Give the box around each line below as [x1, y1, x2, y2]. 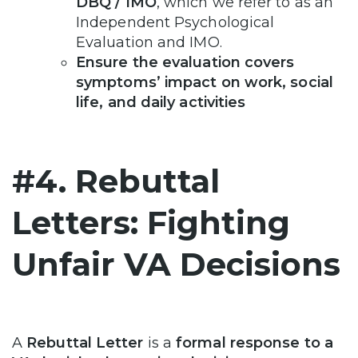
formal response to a [176, 333, 333, 352]
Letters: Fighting [12, 202, 290, 242]
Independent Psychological [76, 13, 275, 31]
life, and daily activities [76, 93, 246, 111]
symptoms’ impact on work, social [76, 73, 333, 91]
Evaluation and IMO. [76, 33, 222, 51]
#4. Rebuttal [12, 161, 220, 201]
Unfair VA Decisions [12, 244, 340, 284]
